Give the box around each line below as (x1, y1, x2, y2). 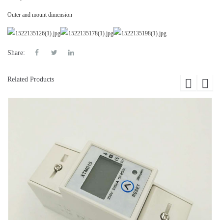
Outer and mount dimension (7, 11, 72, 19)
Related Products (7, 75, 54, 83)
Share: (7, 49, 25, 56)
